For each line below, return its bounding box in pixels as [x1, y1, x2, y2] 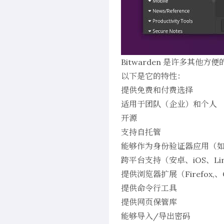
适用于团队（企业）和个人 [121, 99, 217, 109]
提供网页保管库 [121, 197, 177, 207]
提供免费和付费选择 [121, 85, 193, 95]
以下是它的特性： [121, 71, 185, 81]
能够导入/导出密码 [121, 211, 190, 221]
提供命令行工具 [121, 183, 177, 193]
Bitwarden [121, 57, 161, 67]
